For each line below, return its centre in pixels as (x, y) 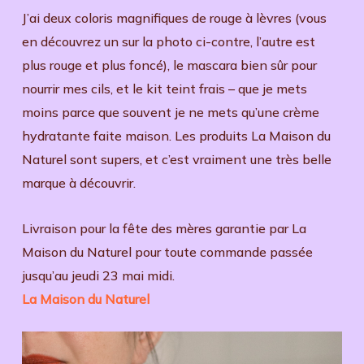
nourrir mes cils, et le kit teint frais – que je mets (164, 88)
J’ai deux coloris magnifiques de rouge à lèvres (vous (174, 17)
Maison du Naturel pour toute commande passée (167, 251)
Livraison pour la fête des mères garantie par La (164, 228)
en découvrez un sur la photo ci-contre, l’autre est (168, 41)
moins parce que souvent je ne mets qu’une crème (170, 112)
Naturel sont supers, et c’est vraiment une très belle (176, 159)
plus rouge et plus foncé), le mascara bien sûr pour (169, 65)
